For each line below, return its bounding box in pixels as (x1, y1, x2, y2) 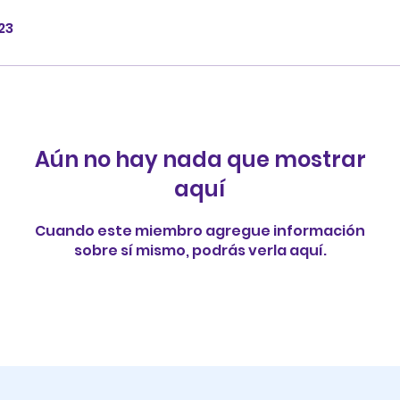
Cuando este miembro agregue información (35, 221, 365, 241)
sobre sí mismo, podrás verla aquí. (73, 240, 327, 261)
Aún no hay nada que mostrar (34, 145, 366, 174)
